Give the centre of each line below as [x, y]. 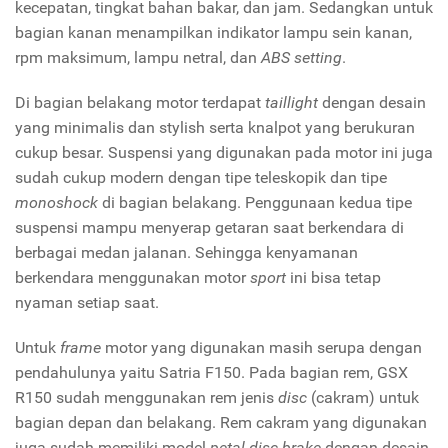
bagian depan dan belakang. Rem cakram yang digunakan [221, 422]
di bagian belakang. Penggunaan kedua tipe [257, 202]
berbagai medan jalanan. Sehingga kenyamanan [186, 252]
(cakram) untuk [365, 397]
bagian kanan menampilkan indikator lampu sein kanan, [213, 32]
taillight [293, 102]
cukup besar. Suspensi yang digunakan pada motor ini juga [224, 152]
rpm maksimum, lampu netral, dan [138, 57]
